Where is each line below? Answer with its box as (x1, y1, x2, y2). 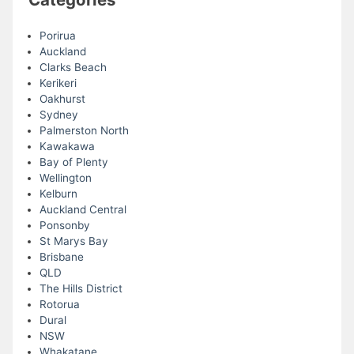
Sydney (39, 108, 78, 122)
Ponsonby (39, 219, 90, 232)
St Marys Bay (39, 235, 108, 248)
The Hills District (39, 282, 122, 296)
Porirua (39, 29, 76, 43)
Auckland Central (39, 203, 126, 217)
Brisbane (39, 250, 84, 264)
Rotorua (39, 298, 80, 311)
